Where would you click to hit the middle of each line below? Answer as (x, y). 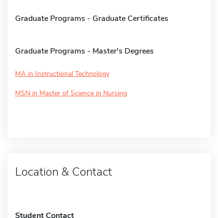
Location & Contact (64, 172)
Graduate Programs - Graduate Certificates (92, 18)
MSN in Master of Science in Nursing (71, 93)
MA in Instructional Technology (62, 73)
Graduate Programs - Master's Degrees (84, 51)
